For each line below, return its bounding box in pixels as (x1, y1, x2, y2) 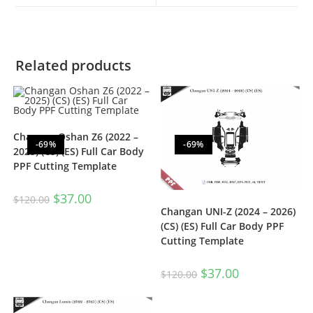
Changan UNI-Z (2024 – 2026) (161, 205, 296, 219)
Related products (15, 55, 132, 75)
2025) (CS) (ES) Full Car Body (13, 144, 144, 158)
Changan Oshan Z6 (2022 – (13, 129, 138, 143)
